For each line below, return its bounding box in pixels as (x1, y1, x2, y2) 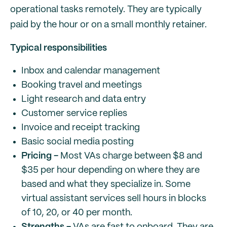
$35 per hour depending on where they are (21, 166, 200, 175)
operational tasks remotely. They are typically (10, 5, 202, 14)
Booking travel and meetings (21, 81, 142, 90)
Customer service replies (21, 109, 127, 118)
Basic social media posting (21, 137, 134, 146)
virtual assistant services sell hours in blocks (21, 194, 206, 203)
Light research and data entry (21, 95, 146, 104)
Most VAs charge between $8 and (60, 152, 202, 161)
